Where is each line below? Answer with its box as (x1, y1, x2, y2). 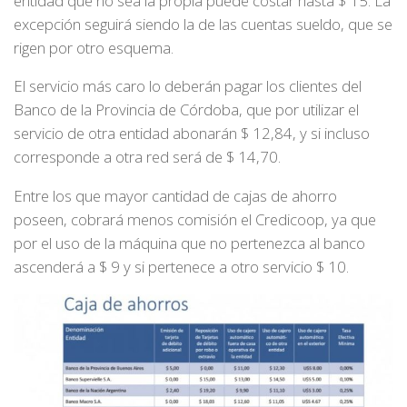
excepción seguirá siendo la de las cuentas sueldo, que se (14, 13, 392, 35)
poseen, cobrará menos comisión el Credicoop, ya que (14, 209, 376, 231)
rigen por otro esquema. (14, 36, 174, 58)
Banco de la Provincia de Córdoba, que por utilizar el (14, 99, 359, 121)
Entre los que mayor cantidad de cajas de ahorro (14, 185, 337, 207)
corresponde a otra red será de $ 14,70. (14, 146, 281, 168)
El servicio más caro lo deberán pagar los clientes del (14, 75, 362, 97)
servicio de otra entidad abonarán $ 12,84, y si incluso (14, 123, 370, 144)
